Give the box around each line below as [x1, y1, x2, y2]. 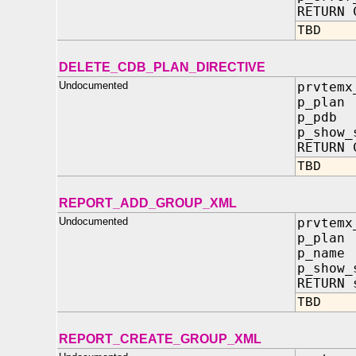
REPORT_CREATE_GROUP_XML [59, 332, 261, 346]
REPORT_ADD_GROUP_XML [59, 196, 237, 210]
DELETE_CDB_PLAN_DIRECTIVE [59, 60, 265, 74]
